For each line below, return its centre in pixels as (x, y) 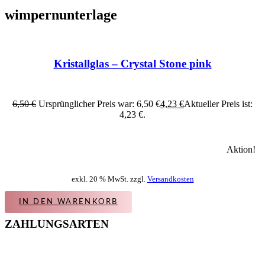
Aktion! (241, 149)
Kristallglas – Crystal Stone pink (132, 63)
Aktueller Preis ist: (218, 104)
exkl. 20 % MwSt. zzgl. (109, 179)
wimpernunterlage (61, 14)
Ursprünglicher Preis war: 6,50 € (99, 104)
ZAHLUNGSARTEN (57, 224)
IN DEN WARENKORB (69, 202)
